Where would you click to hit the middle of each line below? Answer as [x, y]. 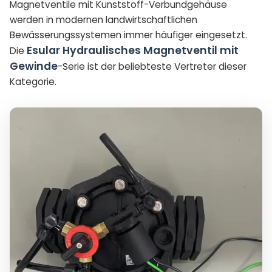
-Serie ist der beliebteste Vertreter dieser [152, 66]
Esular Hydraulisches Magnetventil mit [133, 50]
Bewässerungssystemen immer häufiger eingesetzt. [128, 35]
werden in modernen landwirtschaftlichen [104, 20]
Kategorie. [33, 82]
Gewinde [34, 66]
